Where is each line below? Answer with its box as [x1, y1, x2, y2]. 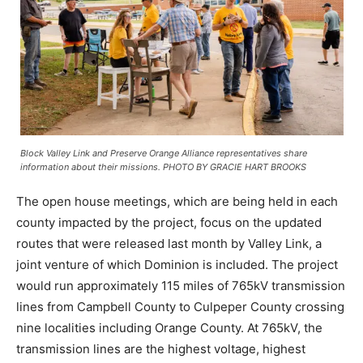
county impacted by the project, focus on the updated [16, 214, 322, 230]
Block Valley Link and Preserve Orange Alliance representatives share [19, 147, 307, 159]
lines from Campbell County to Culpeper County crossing [16, 298, 344, 314]
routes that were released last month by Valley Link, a [16, 235, 322, 251]
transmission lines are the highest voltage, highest [16, 340, 305, 357]
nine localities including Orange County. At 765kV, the [16, 319, 322, 335]
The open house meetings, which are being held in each [16, 193, 338, 209]
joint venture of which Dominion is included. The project [16, 256, 338, 272]
